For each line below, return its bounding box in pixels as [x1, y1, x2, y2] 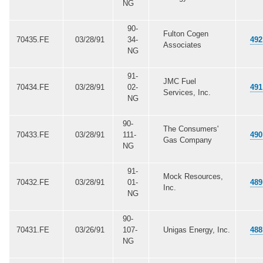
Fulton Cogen [163, 29, 208, 38]
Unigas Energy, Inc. [163, 225, 230, 234]
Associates [163, 40, 201, 49]
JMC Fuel [163, 76, 196, 86]
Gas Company [163, 135, 212, 144]
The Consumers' [163, 124, 218, 133]
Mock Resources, [163, 171, 223, 181]
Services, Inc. [163, 87, 211, 97]
